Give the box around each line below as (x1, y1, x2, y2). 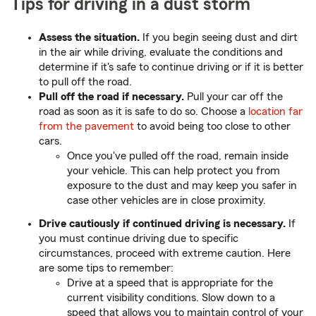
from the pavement (39, 121, 134, 133)
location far (248, 106, 303, 118)
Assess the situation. (39, 32, 142, 44)
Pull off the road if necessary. (39, 91, 187, 103)
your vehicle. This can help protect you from (67, 165, 280, 177)
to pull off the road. (39, 76, 132, 88)
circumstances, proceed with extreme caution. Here (39, 248, 291, 260)
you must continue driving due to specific (39, 233, 238, 245)
